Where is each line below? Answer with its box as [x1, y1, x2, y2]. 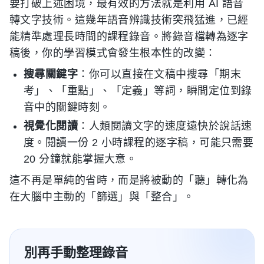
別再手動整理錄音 [24, 244, 128, 260]
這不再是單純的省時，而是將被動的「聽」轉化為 [9, 174, 249, 186]
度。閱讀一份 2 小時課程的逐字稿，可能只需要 [24, 136, 254, 148]
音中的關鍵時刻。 [24, 101, 111, 113]
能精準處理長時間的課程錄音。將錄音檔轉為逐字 [9, 30, 249, 42]
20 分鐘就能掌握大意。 [24, 153, 137, 165]
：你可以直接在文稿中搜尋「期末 [78, 68, 241, 80]
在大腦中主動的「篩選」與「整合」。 [9, 190, 194, 203]
